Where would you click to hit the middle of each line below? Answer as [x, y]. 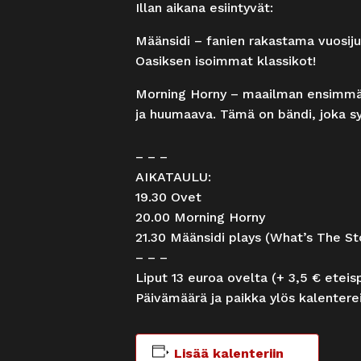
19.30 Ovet [168, 197]
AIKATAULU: [173, 176]
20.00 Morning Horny [200, 217]
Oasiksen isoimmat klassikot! [226, 60]
